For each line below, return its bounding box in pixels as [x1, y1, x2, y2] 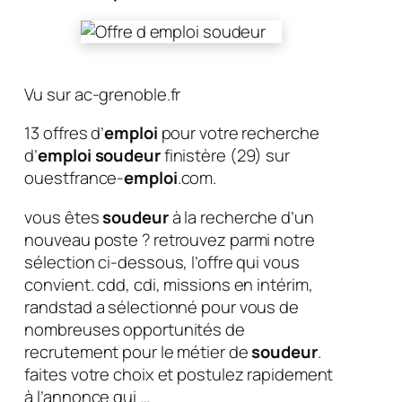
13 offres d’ [24, 121, 105, 145]
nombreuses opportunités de [24, 317, 245, 341]
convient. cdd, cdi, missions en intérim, [24, 272, 313, 296]
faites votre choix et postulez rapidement [24, 362, 334, 386]
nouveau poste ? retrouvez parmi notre [24, 227, 315, 251]
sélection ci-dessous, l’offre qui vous [24, 249, 300, 274]
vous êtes [24, 205, 103, 229]
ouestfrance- [24, 166, 125, 190]
